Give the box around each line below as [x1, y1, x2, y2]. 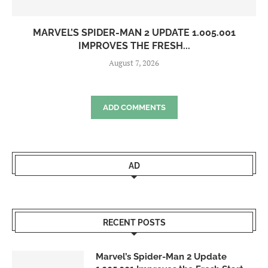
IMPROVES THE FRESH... [78, 40, 190, 52]
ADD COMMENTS [102, 103, 166, 112]
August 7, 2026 [109, 57, 159, 69]
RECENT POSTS [102, 218, 166, 228]
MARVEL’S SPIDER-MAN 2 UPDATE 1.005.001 [32, 27, 236, 39]
